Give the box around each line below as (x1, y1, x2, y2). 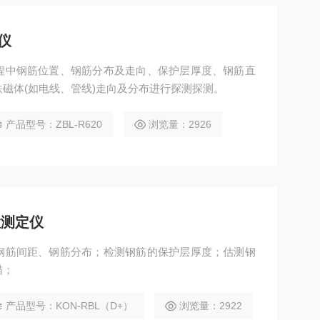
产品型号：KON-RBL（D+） (5, 300, 133, 311)
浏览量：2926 (148, 119, 211, 130)
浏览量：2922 (179, 300, 242, 311)
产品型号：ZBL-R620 (5, 119, 102, 130)
